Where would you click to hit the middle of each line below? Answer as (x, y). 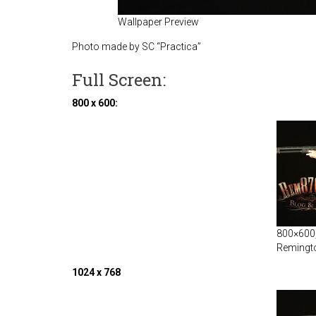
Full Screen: (119, 80)
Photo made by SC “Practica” (136, 47)
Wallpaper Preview (158, 22)
